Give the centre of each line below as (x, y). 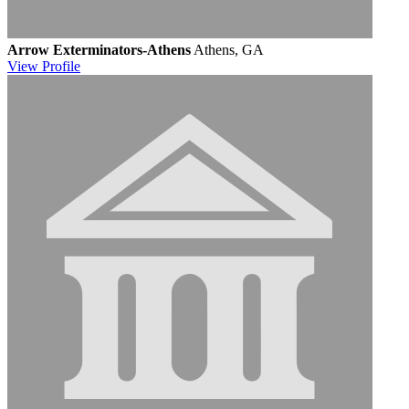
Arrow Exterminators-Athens (99, 49)
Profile (61, 66)
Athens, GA (229, 49)
